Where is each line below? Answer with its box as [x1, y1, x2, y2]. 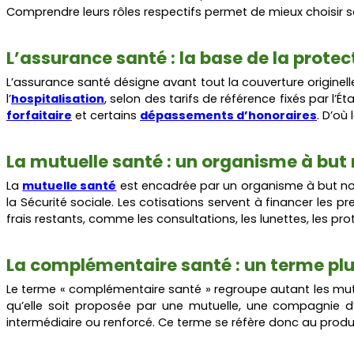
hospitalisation [11, 90, 104, 107]
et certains [75, 107, 137, 123]
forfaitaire [6, 107, 72, 123]
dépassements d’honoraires [140, 107, 317, 123]
